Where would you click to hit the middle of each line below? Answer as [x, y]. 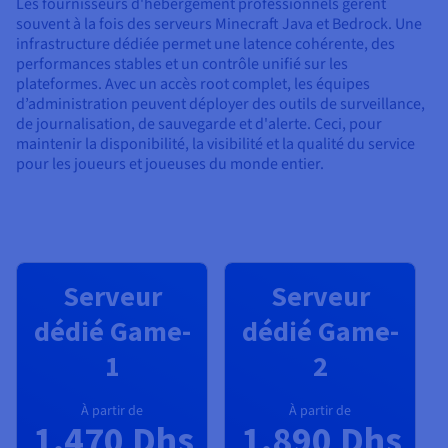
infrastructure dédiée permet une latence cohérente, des [205, 43]
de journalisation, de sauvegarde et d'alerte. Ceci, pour [199, 123]
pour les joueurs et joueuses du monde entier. [170, 163]
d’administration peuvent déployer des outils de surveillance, [220, 103]
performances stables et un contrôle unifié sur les [182, 63]
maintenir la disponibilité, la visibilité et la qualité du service [215, 143]
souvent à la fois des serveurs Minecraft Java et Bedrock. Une [219, 23]
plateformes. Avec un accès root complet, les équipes [193, 83]
